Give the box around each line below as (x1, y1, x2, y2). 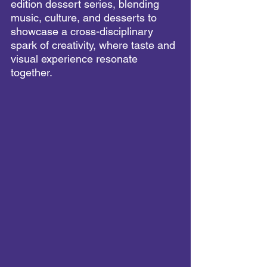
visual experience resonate (11, 52, 141, 65)
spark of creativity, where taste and (11, 39, 178, 51)
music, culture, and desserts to (11, 11, 160, 24)
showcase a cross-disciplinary (11, 25, 156, 38)
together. (11, 66, 52, 79)
